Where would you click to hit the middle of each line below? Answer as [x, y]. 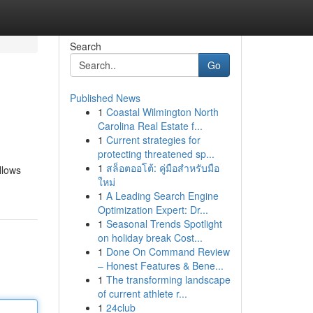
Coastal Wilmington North [162, 112]
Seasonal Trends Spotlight [164, 224]
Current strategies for [153, 140]
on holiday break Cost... [150, 238]
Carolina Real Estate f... [150, 126]
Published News [105, 98]
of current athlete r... [142, 293]
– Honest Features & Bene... [160, 265]
